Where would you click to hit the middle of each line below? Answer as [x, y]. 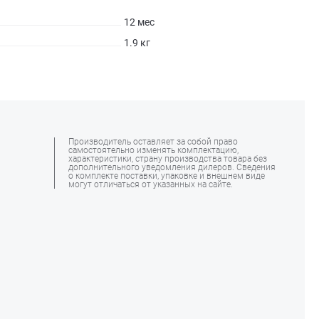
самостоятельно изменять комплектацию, [153, 150]
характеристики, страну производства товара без [168, 159]
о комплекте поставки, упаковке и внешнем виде [167, 176]
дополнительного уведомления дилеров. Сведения [172, 167]
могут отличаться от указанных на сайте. [151, 184]
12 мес [139, 22]
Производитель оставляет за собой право [153, 142]
